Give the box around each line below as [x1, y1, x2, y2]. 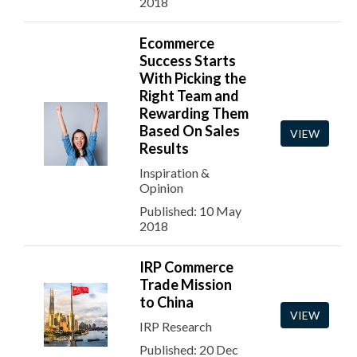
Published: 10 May [139, 203, 241, 218]
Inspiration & [139, 165, 210, 180]
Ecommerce [139, 34, 214, 52]
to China [139, 293, 194, 311]
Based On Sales [139, 122, 240, 139]
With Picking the [139, 69, 246, 87]
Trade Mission [139, 276, 232, 293]
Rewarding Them [139, 104, 249, 122]
